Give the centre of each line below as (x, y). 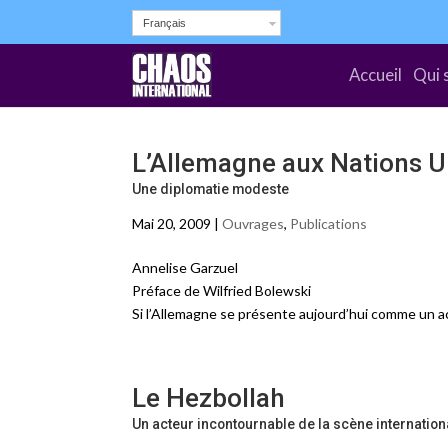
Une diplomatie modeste (210, 189)
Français (164, 23)
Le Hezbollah (208, 398)
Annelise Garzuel (185, 267)
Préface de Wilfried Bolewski (221, 290)
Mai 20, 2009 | (177, 223)
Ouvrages (253, 223)
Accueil (376, 74)
